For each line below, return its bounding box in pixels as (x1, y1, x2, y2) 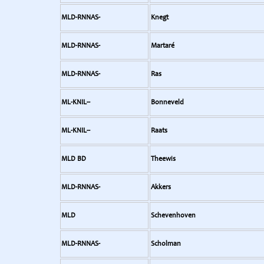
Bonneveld (151, 99, 184, 106)
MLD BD (61, 156, 86, 163)
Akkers (151, 184, 171, 191)
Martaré (151, 42, 174, 49)
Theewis (151, 156, 176, 163)
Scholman (151, 240, 181, 247)
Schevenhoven (151, 212, 196, 219)
